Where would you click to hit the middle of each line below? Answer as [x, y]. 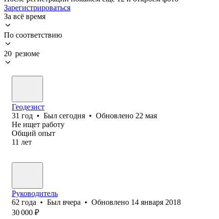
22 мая [146, 115]
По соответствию [33, 35]
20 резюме [22, 53]
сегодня [72, 115]
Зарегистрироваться [37, 7]
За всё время [25, 16]
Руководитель [35, 193]
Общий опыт [33, 133]
